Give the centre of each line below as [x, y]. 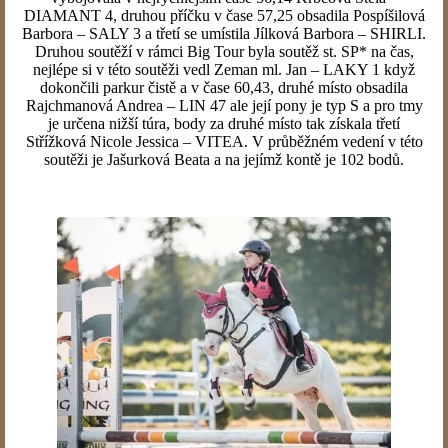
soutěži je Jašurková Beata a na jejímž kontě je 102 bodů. [224, 159]
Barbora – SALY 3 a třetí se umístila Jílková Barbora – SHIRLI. [224, 33]
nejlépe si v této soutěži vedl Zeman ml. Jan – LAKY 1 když [224, 69]
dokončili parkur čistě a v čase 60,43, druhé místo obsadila [224, 87]
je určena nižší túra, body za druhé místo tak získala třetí [224, 123]
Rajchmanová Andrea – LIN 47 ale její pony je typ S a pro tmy [224, 105]
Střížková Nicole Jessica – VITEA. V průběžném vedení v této [224, 141]
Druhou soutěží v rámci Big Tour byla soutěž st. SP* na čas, [224, 51]
